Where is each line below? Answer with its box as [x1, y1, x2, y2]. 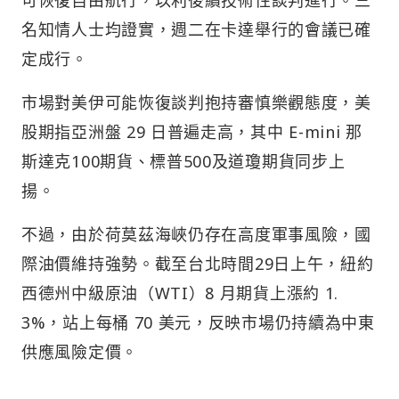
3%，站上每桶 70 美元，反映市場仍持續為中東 [21, 312, 375, 334]
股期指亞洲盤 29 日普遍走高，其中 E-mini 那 [21, 121, 362, 143]
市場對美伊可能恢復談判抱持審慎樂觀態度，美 [21, 92, 371, 114]
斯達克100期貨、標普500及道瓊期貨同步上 [21, 151, 346, 173]
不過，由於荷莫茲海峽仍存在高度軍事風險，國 [21, 224, 371, 246]
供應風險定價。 [21, 341, 138, 363]
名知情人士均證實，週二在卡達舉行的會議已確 [21, 19, 371, 41]
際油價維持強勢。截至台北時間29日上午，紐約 [21, 253, 374, 275]
